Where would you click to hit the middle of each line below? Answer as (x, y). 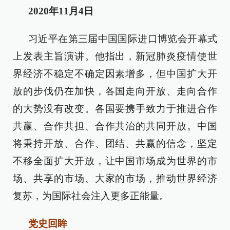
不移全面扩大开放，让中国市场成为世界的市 (115, 161)
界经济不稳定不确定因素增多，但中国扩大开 (115, 74)
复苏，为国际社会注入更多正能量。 (91, 196)
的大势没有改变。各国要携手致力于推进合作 (115, 109)
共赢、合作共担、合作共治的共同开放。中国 (115, 126)
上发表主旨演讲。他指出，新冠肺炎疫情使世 (115, 56)
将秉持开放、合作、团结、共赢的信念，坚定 (115, 143)
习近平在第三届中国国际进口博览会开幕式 (123, 39)
